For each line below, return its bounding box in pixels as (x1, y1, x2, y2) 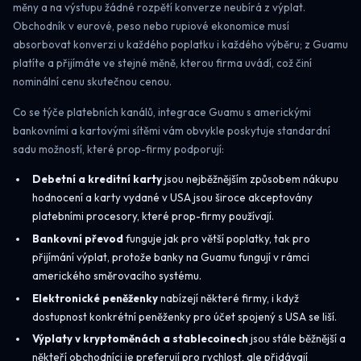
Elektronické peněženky (31, 291, 158, 305)
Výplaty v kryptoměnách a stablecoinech (31, 332, 248, 346)
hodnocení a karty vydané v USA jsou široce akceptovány (31, 191, 313, 205)
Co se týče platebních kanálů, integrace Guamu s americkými (13, 105, 311, 118)
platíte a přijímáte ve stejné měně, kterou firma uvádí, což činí (13, 56, 312, 70)
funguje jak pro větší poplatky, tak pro (122, 231, 310, 245)
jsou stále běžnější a (247, 332, 346, 346)
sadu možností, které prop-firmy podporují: (13, 142, 224, 156)
